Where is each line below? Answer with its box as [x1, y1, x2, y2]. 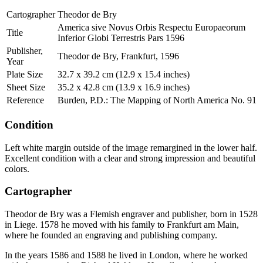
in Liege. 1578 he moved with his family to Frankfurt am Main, [5, 219, 239, 230]
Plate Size [6, 69, 43, 80]
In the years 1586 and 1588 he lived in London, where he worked [5, 249, 248, 260]
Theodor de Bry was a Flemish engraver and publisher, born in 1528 [5, 208, 258, 219]
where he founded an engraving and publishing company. [5, 230, 217, 240]
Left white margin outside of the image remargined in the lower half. [5, 142, 257, 153]
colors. [5, 163, 29, 174]
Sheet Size [6, 82, 45, 93]
